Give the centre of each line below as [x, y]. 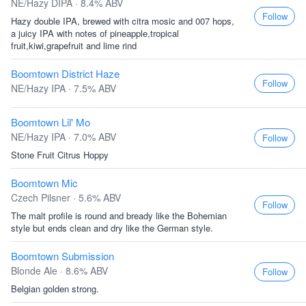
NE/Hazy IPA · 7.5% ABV [64, 88]
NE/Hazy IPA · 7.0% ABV [64, 137]
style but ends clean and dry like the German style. [112, 228]
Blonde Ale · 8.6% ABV [59, 270]
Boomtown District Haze [65, 73]
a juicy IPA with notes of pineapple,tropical [95, 33]
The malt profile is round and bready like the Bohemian [119, 215]
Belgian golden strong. [55, 289]
